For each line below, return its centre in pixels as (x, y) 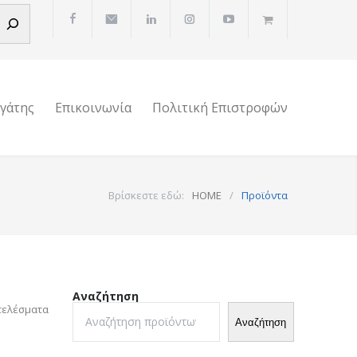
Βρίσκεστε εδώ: (146, 195)
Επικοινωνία (93, 108)
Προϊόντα (265, 195)
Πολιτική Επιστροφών (220, 108)
